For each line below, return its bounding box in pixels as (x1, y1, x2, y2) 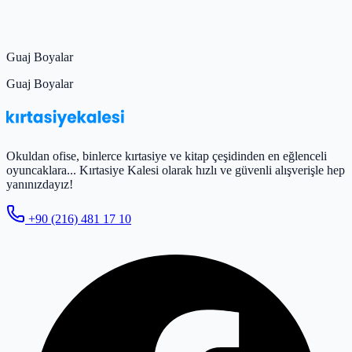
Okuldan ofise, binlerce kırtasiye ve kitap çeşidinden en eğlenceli (6, 148, 327, 163)
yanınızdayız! (6, 177, 73, 191)
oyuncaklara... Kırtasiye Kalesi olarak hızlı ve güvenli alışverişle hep (6, 163, 345, 177)
